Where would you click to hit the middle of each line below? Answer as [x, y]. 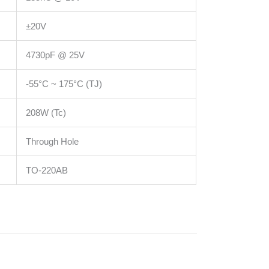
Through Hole [52, 141]
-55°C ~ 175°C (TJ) [64, 83]
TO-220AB [47, 170]
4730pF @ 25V [55, 55]
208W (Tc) [46, 112]
